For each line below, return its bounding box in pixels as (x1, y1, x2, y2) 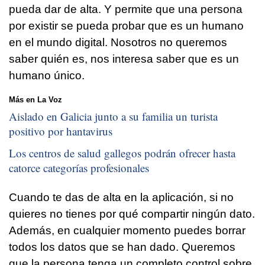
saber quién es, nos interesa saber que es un (9, 53, 239, 66)
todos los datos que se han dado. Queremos (9, 241, 235, 254)
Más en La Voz (9, 95, 62, 105)
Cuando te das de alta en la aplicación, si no (9, 191, 234, 204)
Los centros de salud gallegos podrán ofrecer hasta (9, 146, 235, 161)
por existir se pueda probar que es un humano (9, 20, 244, 33)
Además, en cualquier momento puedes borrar (9, 224, 245, 237)
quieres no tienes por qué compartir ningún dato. (9, 208, 255, 221)
